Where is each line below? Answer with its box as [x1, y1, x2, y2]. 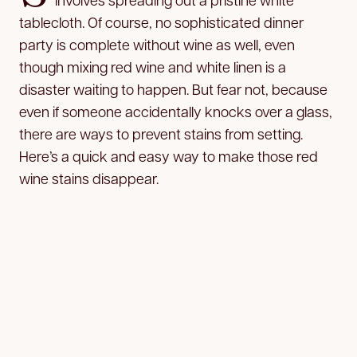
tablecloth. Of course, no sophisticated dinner [19, 12, 304, 31]
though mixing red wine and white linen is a [19, 57, 286, 76]
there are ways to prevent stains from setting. [19, 124, 303, 143]
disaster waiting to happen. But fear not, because [19, 79, 328, 98]
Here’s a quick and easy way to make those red [19, 146, 318, 165]
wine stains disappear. [19, 168, 159, 187]
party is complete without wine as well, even [19, 34, 295, 53]
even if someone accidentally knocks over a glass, [19, 101, 332, 120]
